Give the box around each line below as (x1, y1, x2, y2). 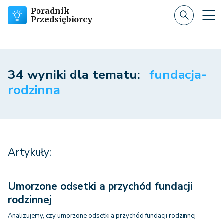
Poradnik (31, 6, 70, 16)
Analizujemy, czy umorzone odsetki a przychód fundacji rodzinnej (8, 211, 196, 220)
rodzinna (8, 81, 60, 99)
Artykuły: (8, 146, 51, 159)
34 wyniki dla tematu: (8, 66, 144, 83)
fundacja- (149, 66, 207, 83)
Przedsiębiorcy (31, 14, 92, 24)
